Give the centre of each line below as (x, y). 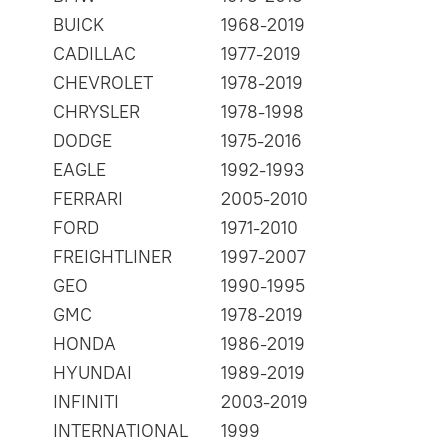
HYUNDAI (92, 373)
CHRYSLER (96, 112)
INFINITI (86, 402)
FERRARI (88, 199)
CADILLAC (94, 54)
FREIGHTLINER (112, 257)
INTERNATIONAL (120, 431)
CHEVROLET (103, 83)
